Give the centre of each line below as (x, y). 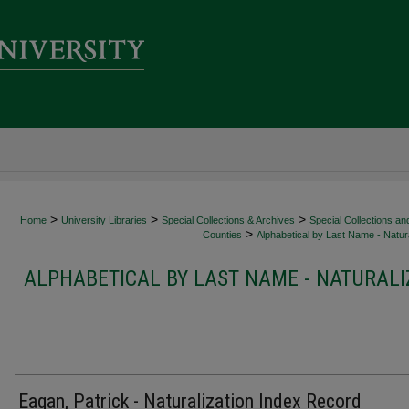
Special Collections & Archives (228, 220)
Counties (222, 235)
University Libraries (104, 220)
